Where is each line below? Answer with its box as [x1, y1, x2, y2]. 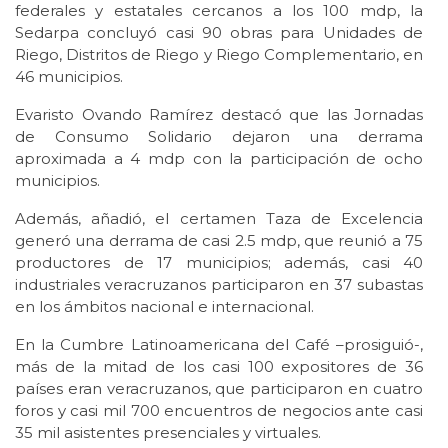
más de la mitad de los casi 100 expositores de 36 [15, 356, 423, 376]
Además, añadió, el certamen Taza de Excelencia [15, 208, 423, 228]
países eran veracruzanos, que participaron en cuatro [15, 378, 423, 398]
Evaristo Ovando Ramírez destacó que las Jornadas [15, 104, 423, 124]
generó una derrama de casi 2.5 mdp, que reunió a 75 [15, 230, 423, 250]
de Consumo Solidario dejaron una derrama [15, 126, 423, 146]
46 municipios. [15, 66, 123, 86]
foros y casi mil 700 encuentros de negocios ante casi [15, 400, 423, 420]
